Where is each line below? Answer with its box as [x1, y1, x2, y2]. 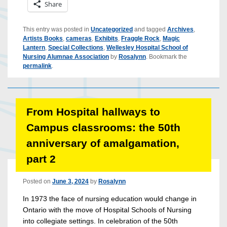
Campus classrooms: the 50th [26, 121, 180, 133]
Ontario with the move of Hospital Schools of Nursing [23, 206, 192, 214]
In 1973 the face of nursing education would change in [23, 195, 197, 203]
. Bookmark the [146, 53, 187, 61]
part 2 [26, 153, 56, 165]
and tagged [133, 26, 167, 33]
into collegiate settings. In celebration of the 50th [23, 217, 178, 225]
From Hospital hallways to [26, 105, 160, 118]
